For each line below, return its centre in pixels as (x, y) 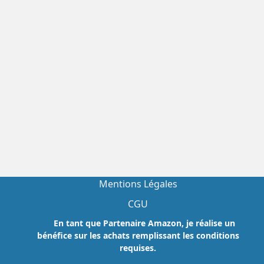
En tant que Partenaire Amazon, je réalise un (143, 223)
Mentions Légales (138, 184)
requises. (138, 248)
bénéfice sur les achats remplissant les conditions (138, 236)
